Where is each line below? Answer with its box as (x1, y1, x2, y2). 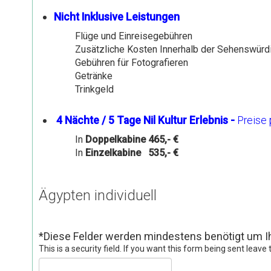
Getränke (74, 70, 113, 82)
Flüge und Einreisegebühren (74, 30, 192, 42)
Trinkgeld (74, 83, 114, 95)
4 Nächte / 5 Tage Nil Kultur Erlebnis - (53, 114, 235, 126)
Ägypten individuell (38, 186, 157, 204)
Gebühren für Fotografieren (74, 56, 188, 68)
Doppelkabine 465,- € (85, 133, 178, 145)
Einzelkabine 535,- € (85, 146, 178, 158)
